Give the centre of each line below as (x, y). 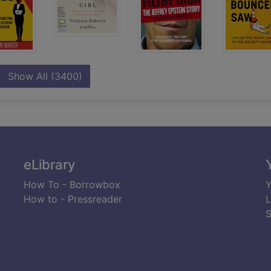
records (99, 75)
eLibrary (49, 164)
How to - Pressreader (73, 199)
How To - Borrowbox (72, 184)
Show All (28, 76)
